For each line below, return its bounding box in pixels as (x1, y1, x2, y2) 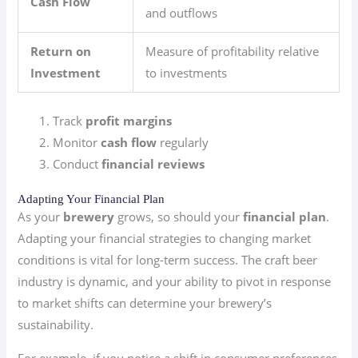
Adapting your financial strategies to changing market (18, 230, 312, 247)
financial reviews (101, 155, 205, 172)
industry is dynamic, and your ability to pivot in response (18, 273, 332, 290)
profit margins (86, 112, 173, 129)
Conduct (53, 155, 102, 172)
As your (18, 209, 64, 225)
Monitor (53, 133, 101, 150)
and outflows (145, 4, 218, 21)
